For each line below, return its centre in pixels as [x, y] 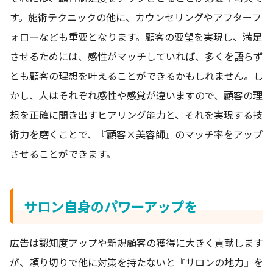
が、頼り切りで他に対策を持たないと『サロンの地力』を [136, 262]
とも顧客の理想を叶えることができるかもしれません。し [136, 75]
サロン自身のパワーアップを [110, 206]
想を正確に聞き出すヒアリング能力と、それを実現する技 [136, 114]
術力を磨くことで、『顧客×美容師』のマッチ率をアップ [136, 134]
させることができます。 [63, 153]
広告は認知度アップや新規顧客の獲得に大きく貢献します [136, 242]
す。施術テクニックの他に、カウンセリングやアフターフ [136, 17]
